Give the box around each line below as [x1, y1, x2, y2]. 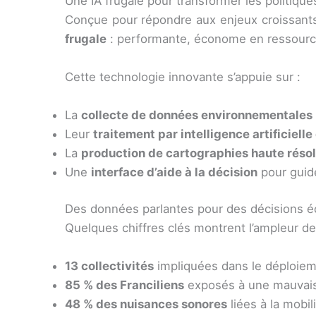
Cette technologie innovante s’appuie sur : [65, 69, 300, 84]
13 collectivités [65, 258, 154, 273]
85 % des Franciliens [65, 277, 184, 292]
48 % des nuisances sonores [65, 296, 227, 311]
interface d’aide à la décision [91, 164, 257, 179]
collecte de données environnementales [81, 107, 312, 122]
